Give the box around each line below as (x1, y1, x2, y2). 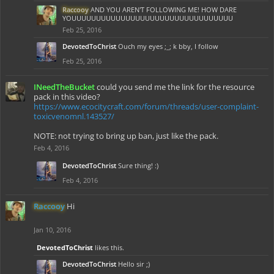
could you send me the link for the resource (97, 81, 254, 92)
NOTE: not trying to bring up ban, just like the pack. (34, 130, 218, 141)
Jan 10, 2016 (34, 225, 71, 234)
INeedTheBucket (34, 81, 95, 92)
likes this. (93, 243, 124, 252)
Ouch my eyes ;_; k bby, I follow (118, 42, 218, 51)
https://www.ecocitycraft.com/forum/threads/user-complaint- (34, 101, 259, 112)
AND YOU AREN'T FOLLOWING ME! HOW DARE (91, 5, 237, 14)
